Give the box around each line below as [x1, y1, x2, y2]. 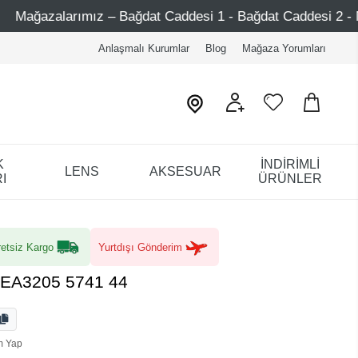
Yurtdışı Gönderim [98, 241, 182, 253]
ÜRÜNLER [257, 171, 322, 185]
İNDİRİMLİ [260, 157, 320, 171]
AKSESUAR [149, 164, 222, 178]
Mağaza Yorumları [241, 42, 326, 54]
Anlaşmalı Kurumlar [97, 42, 189, 54]
